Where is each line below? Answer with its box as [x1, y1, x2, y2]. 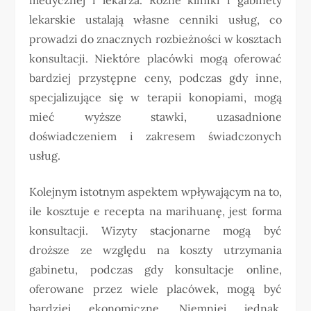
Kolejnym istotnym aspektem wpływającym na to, [29, 184, 282, 199]
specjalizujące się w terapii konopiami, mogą [29, 90, 282, 104]
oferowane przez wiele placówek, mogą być [29, 281, 282, 296]
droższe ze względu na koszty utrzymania [29, 242, 282, 257]
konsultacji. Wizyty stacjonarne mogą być [29, 223, 282, 237]
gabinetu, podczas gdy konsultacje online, [29, 262, 282, 276]
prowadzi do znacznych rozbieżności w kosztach [29, 31, 282, 46]
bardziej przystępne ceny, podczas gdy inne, [29, 70, 282, 85]
